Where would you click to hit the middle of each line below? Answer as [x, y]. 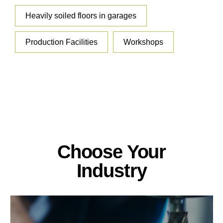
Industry [111, 171]
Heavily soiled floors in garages [81, 16]
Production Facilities [61, 42]
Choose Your [111, 152]
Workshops [143, 42]
